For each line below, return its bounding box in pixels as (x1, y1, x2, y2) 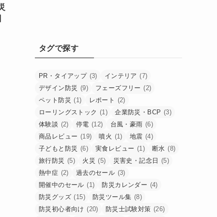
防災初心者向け (39, 205, 84, 213)
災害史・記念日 (113, 157, 159, 164)
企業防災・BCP (115, 108, 161, 116)
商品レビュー (39, 133, 78, 140)
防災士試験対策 (105, 205, 151, 213)
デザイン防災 (39, 84, 78, 92)
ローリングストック (39, 108, 97, 116)
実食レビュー (95, 145, 135, 152)
